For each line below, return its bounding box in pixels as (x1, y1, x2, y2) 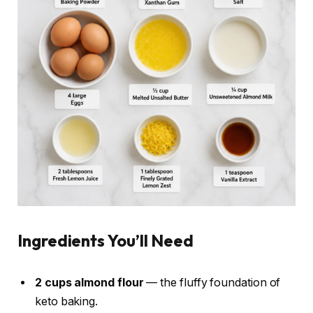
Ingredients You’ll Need (17, 230, 194, 252)
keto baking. (35, 294, 99, 308)
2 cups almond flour (35, 275, 144, 289)
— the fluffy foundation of (143, 275, 281, 289)
